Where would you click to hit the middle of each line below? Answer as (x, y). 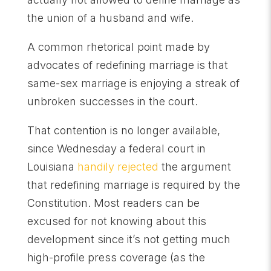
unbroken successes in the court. (112, 101)
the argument (194, 167)
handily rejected (118, 167)
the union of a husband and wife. (110, 18)
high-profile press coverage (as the (116, 257)
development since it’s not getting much (129, 239)
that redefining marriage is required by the (133, 185)
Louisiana (52, 167)
